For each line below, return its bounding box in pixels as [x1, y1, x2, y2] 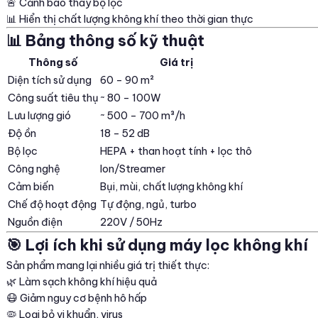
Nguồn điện [8, 215, 62, 229]
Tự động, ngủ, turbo [100, 197, 197, 212]
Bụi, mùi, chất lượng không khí [100, 180, 243, 194]
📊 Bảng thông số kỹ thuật [6, 31, 204, 51]
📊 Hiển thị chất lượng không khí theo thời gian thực [6, 12, 253, 26]
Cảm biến [8, 180, 54, 194]
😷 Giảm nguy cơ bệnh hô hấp [6, 291, 147, 305]
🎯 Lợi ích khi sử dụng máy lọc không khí [6, 235, 308, 256]
